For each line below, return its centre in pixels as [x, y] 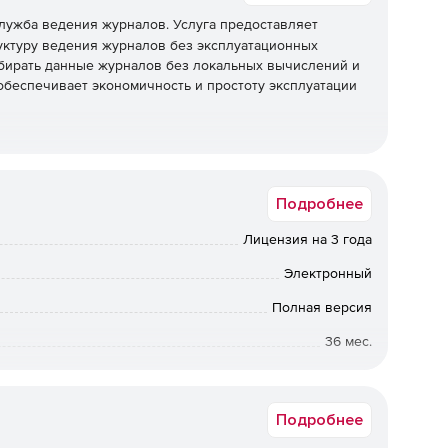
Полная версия [322, 307]
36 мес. [348, 341]
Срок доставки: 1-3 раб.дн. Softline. [261, 375]
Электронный [328, 273]
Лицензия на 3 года [307, 239]
